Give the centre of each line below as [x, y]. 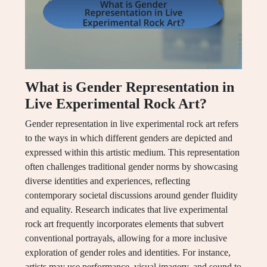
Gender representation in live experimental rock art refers [132, 124]
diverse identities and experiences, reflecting [108, 181]
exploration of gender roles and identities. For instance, [128, 253]
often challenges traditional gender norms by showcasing [131, 167]
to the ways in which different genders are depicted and [129, 138]
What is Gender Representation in [130, 87]
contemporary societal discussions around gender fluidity [131, 195]
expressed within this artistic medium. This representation [132, 153]
